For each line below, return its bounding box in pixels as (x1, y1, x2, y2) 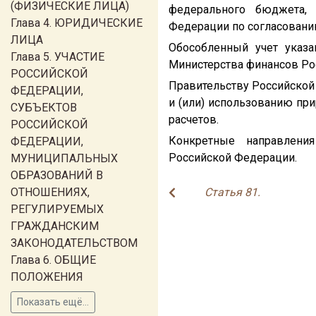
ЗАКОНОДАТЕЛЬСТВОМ (11, 236, 138, 250)
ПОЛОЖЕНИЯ (11, 270, 83, 284)
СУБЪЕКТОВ (11, 101, 77, 114)
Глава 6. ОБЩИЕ (11, 253, 96, 267)
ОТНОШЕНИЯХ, (11, 186, 90, 199)
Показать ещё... (17, 296, 89, 308)
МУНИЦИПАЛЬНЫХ (11, 152, 118, 165)
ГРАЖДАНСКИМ (11, 219, 99, 233)
